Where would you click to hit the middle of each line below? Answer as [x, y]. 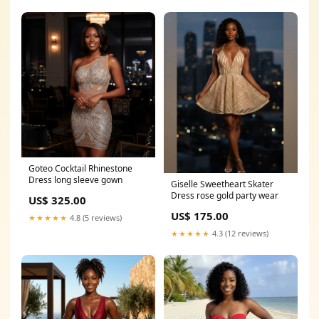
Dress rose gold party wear [225, 195]
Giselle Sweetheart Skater [222, 184]
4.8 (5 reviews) [95, 217]
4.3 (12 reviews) [239, 233]
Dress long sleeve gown [75, 179]
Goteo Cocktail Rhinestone [80, 168]
